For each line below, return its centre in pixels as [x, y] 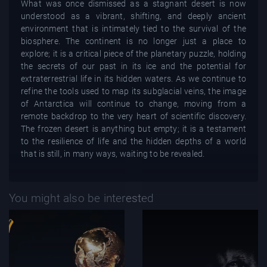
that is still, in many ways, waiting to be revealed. [113, 153]
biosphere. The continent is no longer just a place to [133, 41]
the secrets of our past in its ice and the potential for [133, 66]
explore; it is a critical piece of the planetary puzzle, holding [133, 53]
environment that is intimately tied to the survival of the [133, 28]
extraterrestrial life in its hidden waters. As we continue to [133, 78]
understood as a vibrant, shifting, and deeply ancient [133, 16]
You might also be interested [82, 198]
